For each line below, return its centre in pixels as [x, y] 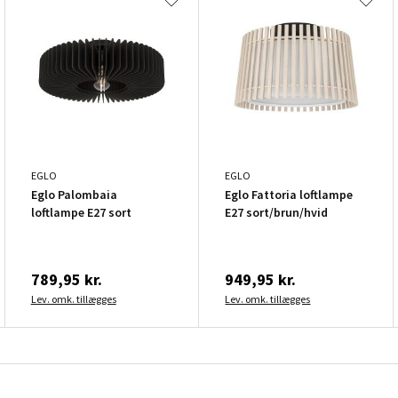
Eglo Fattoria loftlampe [289, 194]
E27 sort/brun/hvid [277, 212]
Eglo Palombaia [74, 194]
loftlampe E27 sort [81, 212]
